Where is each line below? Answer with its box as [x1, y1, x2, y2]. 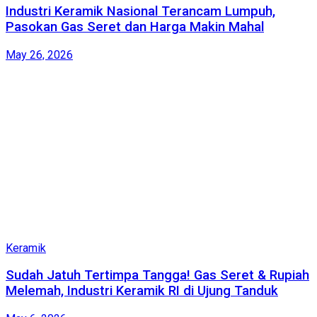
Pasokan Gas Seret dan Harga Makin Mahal [6, 19, 264, 35]
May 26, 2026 [6, 47, 73, 62]
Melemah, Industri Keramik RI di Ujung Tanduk [6, 283, 278, 299]
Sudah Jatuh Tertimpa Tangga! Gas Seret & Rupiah [6, 267, 309, 284]
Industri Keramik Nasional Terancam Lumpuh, [6, 4, 275, 20]
